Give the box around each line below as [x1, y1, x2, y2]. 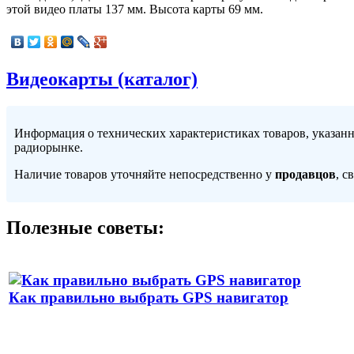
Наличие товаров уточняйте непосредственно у [14, 167, 275, 181]
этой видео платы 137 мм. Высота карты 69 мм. [6, 2, 263, 16]
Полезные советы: [6, 217, 164, 239]
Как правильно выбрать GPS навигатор [9, 289, 288, 307]
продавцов [275, 167, 336, 181]
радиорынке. [14, 140, 83, 154]
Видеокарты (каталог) [6, 68, 198, 89]
